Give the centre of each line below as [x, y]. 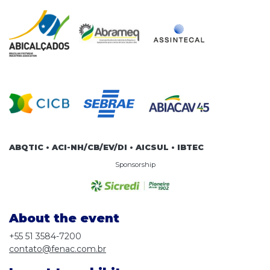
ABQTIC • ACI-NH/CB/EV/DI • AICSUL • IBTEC [106, 147]
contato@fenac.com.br [58, 249]
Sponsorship [135, 164]
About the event [64, 218]
